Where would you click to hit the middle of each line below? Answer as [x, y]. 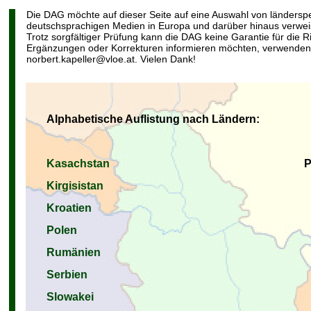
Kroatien [69, 208]
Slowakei [70, 297]
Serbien [67, 275]
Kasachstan [78, 163]
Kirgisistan [75, 186]
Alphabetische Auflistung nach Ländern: [153, 119]
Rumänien [74, 252]
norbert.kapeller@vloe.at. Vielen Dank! [111, 59]
